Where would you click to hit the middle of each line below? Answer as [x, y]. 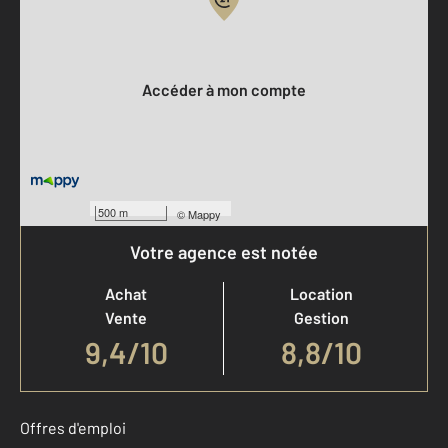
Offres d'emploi [73, 427]
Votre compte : [71, 49]
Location [321, 293]
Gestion [321, 317]
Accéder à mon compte [229, 89]
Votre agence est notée [224, 252]
